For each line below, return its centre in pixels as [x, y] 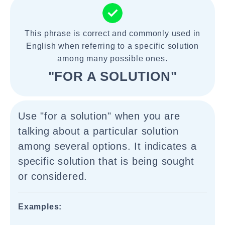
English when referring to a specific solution [113, 46]
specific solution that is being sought [106, 161]
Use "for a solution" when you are [99, 116]
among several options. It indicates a [107, 146]
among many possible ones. [113, 59]
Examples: [40, 207]
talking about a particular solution [98, 131]
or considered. [53, 176]
